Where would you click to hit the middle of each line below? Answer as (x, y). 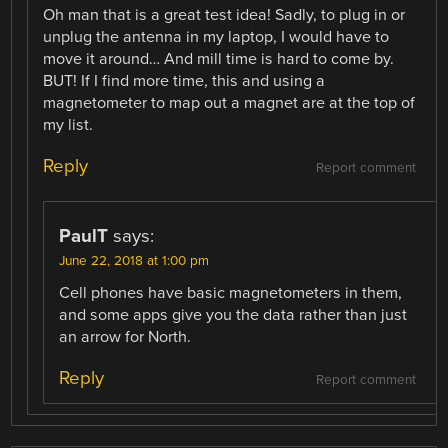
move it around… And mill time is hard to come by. (219, 58)
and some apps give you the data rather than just (233, 314)
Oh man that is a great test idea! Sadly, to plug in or (224, 14)
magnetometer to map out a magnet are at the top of (229, 102)
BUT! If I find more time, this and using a (184, 80)
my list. (68, 124)
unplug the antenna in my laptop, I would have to (216, 36)
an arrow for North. (125, 336)
